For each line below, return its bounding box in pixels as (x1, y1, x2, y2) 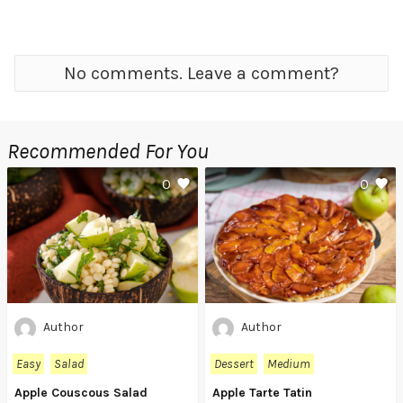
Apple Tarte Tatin (212, 384, 312, 400)
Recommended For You (7, 138, 209, 164)
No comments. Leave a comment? (64, 62, 339, 84)
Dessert (214, 355, 254, 372)
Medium (267, 355, 310, 372)
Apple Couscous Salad (14, 384, 148, 400)
